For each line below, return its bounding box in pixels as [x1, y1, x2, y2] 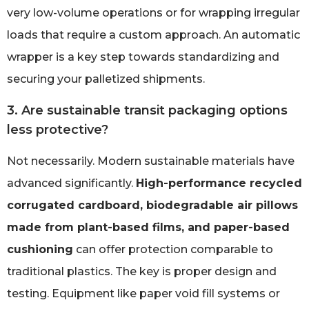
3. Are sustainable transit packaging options [7, 102, 288, 118]
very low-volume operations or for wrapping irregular [7, 6, 300, 20]
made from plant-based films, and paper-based [7, 220, 290, 234]
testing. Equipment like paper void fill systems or [7, 286, 280, 300]
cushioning [7, 242, 73, 256]
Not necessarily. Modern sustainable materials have [7, 154, 295, 168]
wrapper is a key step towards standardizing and [7, 50, 279, 64]
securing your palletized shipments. [7, 72, 205, 86]
